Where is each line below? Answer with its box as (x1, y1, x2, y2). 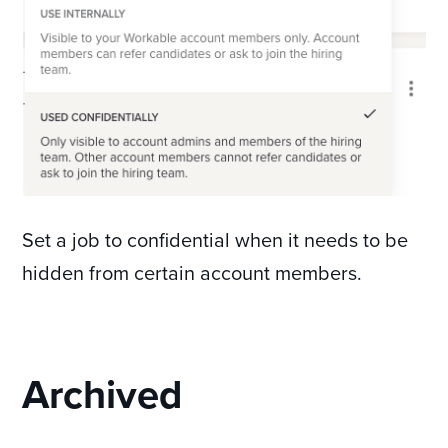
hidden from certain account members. (22, 258, 363, 288)
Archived (22, 365, 183, 424)
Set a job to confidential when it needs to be (22, 225, 409, 255)
